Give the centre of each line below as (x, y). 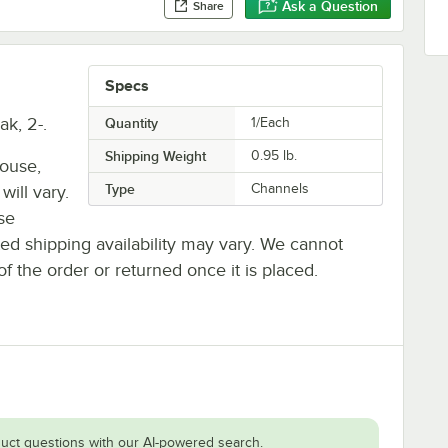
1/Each (271, 122)
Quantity (131, 122)
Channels (280, 188)
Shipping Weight (155, 155)
